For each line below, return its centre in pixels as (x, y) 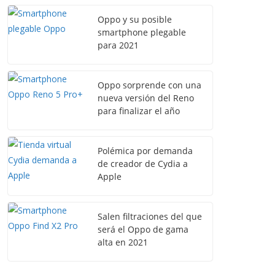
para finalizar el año (139, 111)
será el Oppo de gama (143, 229)
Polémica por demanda (145, 151)
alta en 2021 (123, 242)
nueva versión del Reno (146, 98)
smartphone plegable (142, 32)
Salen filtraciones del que (150, 216)
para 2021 (118, 45)
